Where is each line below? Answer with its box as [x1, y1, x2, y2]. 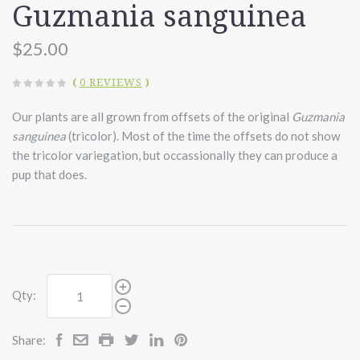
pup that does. [12, 167, 89, 182]
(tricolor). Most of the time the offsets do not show [66, 129, 340, 144]
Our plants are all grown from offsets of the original [12, 109, 292, 125]
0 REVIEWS [79, 76, 142, 89]
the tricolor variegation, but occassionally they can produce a [12, 148, 337, 163]
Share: [12, 333, 46, 348]
